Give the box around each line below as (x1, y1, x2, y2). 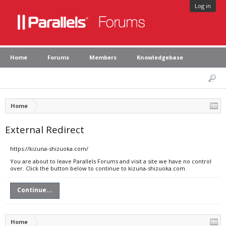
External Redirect (5, 123, 84, 136)
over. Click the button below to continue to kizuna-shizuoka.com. (10, 164, 187, 172)
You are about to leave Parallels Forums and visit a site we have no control (10, 157, 211, 165)
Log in (195, 2, 211, 10)
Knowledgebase (137, 53, 183, 61)
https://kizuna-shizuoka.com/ (10, 145, 88, 152)
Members (89, 53, 117, 61)
